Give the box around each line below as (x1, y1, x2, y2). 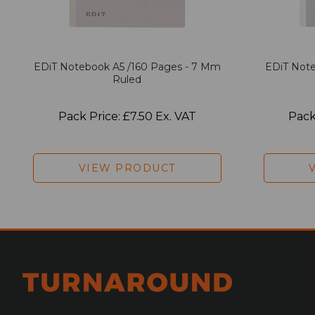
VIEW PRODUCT (78, 161, 176, 174)
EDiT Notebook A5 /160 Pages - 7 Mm (33, 60, 221, 73)
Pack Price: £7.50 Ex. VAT (58, 109, 196, 123)
